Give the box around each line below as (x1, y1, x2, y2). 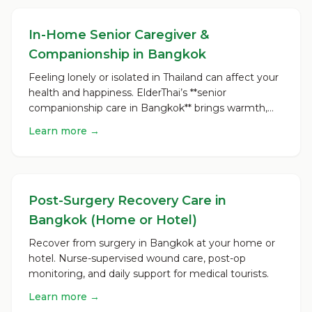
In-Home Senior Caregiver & (29, 27, 209, 42)
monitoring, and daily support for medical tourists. (29, 267, 269, 280)
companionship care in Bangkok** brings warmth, (29, 102, 267, 114)
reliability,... (29, 117, 79, 130)
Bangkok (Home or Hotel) (29, 212, 197, 228)
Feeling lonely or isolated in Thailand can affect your (29, 71, 279, 84)
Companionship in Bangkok (29, 47, 206, 62)
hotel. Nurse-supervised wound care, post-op (29, 252, 246, 265)
